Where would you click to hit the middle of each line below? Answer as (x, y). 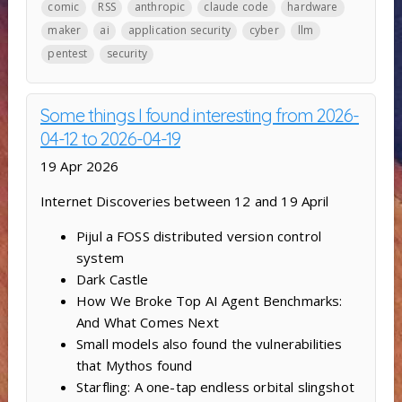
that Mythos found (134, 366)
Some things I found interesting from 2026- (199, 116)
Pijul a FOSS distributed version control (198, 236)
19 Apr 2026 (79, 166)
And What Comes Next (147, 323)
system (100, 258)
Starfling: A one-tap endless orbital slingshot (215, 387)
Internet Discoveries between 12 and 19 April (184, 201)
